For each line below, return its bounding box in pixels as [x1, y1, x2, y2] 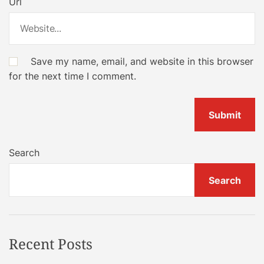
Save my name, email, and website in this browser [31, 55, 253, 67]
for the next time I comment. [9, 70, 136, 82]
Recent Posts [9, 234, 93, 254]
